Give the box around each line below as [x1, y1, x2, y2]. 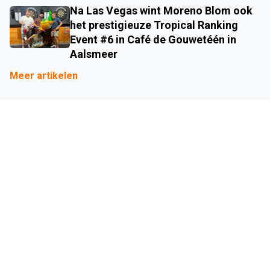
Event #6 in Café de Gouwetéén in [70, 33, 236, 46]
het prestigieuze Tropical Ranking [70, 19, 238, 32]
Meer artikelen [10, 70, 78, 82]
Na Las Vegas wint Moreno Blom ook [70, 4, 253, 17]
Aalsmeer [70, 48, 118, 61]
